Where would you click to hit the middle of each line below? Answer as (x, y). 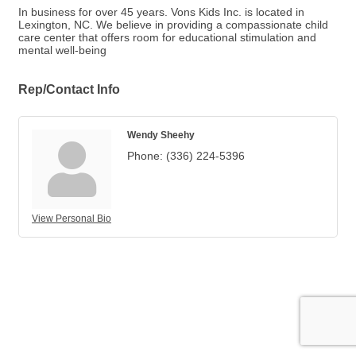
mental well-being (62, 50)
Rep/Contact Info (69, 89)
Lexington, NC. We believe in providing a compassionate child (173, 25)
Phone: (145, 156)
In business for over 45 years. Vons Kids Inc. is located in (161, 12)
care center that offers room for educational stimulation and (167, 37)
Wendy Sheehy (161, 135)
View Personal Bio (72, 219)
